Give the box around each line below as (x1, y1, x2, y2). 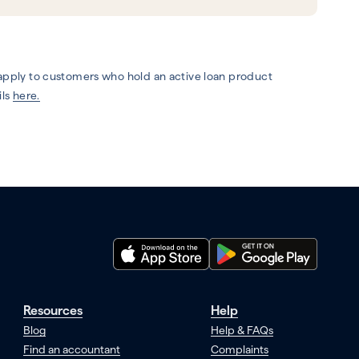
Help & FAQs (210, 324, 273, 337)
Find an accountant (22, 343, 120, 357)
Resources (22, 303, 83, 319)
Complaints (210, 343, 268, 357)
